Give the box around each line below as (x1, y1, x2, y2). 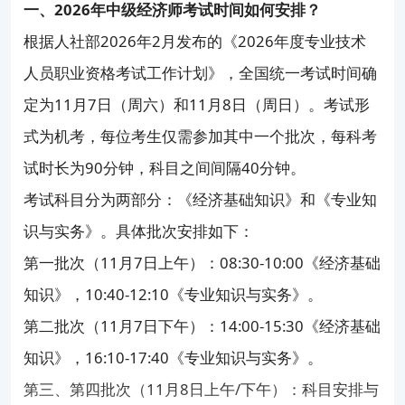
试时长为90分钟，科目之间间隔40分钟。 (24, 156, 306, 178)
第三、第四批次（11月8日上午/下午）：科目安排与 (24, 378, 380, 400)
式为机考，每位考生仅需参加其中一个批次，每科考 (24, 125, 378, 146)
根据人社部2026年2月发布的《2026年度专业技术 (24, 30, 367, 52)
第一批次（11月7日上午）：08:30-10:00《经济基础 (24, 251, 381, 273)
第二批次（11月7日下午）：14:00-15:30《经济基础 (24, 315, 381, 336)
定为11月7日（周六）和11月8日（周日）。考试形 (24, 93, 371, 115)
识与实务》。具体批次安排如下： (24, 220, 255, 241)
